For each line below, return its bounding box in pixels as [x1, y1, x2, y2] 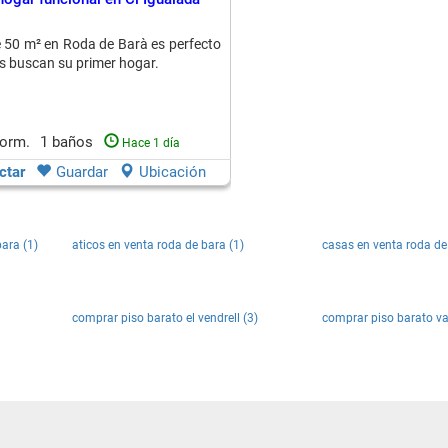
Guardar [56, 163, 108, 181]
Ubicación [139, 163, 206, 181]
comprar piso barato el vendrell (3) [72, 311, 258, 325]
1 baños [39, 133, 97, 151]
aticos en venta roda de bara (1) [72, 238, 244, 252]
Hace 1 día [121, 136, 180, 150]
